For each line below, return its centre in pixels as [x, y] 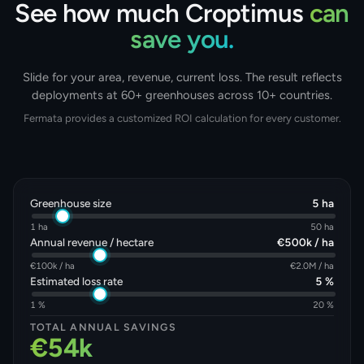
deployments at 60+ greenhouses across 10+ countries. [182, 95]
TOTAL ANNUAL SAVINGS [103, 327]
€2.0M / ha [312, 265]
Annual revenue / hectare [92, 242]
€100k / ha [52, 265]
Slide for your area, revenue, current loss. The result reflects [182, 77]
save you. [182, 39]
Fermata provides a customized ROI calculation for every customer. [182, 118]
